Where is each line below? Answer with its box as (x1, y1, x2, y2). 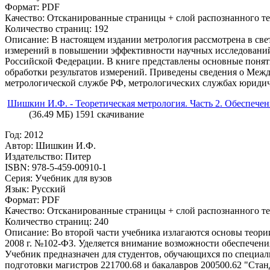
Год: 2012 (5, 129, 43, 140)
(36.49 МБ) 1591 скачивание (29, 108, 144, 119)
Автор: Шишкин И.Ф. (5, 140, 96, 151)
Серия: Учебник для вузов (5, 172, 112, 183)
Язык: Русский (5, 183, 66, 194)
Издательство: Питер (5, 151, 91, 162)
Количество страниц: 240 (5, 216, 108, 227)
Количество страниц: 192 (5, 23, 108, 34)
